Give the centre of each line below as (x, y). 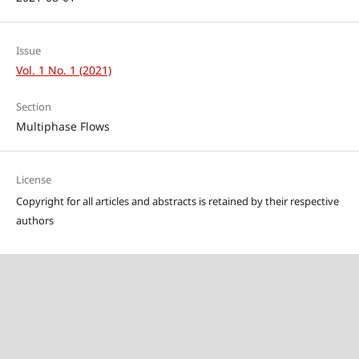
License (33, 180)
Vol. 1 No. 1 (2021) (63, 71)
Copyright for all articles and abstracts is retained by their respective (177, 202)
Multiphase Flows (63, 127)
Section (33, 107)
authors (34, 221)
